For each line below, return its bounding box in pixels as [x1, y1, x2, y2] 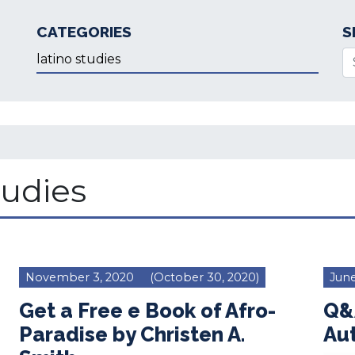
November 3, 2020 [25, 269, 134, 284]
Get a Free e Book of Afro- [19, 298, 276, 323]
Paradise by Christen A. [19, 322, 245, 346]
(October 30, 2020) [147, 269, 259, 284]
